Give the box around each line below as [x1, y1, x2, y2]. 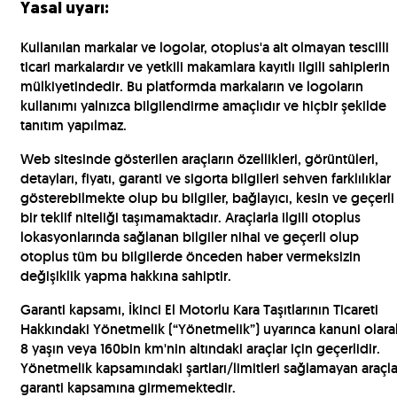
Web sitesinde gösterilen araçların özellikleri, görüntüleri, [20, 149, 378, 168]
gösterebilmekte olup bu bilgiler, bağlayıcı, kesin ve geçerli [20, 188, 394, 207]
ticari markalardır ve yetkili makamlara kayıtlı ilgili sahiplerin [20, 57, 390, 76]
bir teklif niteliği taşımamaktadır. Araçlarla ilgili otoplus [20, 207, 361, 227]
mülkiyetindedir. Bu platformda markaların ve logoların [20, 76, 363, 96]
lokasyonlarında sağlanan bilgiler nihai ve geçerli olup [20, 227, 359, 246]
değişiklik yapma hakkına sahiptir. [20, 266, 231, 285]
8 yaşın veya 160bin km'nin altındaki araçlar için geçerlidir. [20, 339, 380, 358]
